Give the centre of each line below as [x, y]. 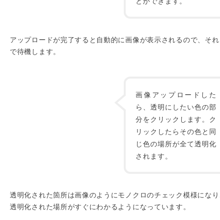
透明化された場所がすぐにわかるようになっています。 [100, 206]
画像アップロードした [176, 94]
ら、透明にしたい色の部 [176, 107]
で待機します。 [35, 51]
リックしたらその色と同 [176, 131]
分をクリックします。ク [176, 119]
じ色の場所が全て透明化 [176, 143]
